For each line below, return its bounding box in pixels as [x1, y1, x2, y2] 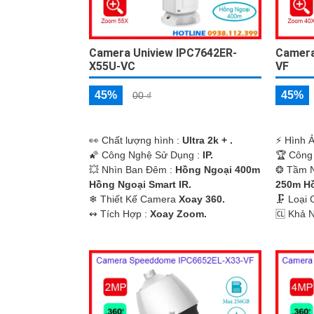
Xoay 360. [179, 193, 225, 205]
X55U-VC [89, 59, 135, 73]
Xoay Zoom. [150, 207, 207, 219]
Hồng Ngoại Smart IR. [89, 178, 191, 190]
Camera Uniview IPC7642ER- [89, 46, 237, 60]
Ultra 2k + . [182, 134, 233, 146]
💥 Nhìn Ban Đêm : [89, 163, 175, 175]
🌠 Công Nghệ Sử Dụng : [89, 149, 203, 161]
